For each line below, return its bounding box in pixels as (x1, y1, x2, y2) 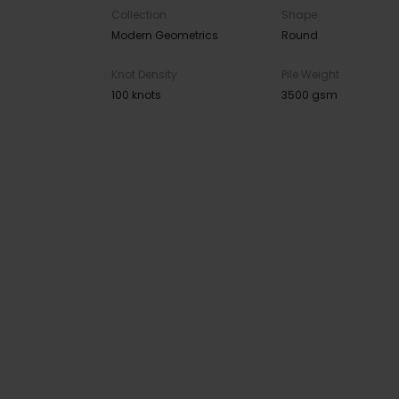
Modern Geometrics (111, 28, 218, 44)
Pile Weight (281, 67, 339, 83)
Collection (111, 7, 167, 23)
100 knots (111, 87, 161, 103)
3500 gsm (281, 87, 338, 103)
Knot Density (111, 67, 177, 83)
